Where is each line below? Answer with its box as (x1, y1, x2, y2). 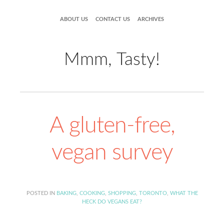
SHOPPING (107, 190, 136, 196)
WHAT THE (169, 190, 198, 196)
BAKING (56, 190, 76, 196)
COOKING (79, 190, 105, 196)
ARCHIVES (137, 16, 164, 22)
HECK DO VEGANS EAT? (82, 199, 142, 204)
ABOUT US (60, 16, 88, 22)
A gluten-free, (49, 114, 175, 137)
